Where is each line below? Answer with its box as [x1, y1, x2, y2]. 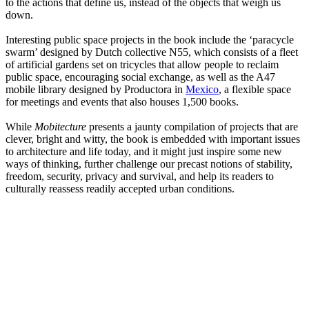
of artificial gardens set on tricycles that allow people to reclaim [6, 59, 279, 71]
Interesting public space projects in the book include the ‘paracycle [6, 34, 294, 46]
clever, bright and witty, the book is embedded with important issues [6, 133, 300, 146]
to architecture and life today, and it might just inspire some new [6, 146, 282, 158]
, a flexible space [219, 83, 291, 96]
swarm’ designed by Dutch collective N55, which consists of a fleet [6, 46, 298, 59]
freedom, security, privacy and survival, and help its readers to [6, 170, 274, 183]
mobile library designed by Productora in [6, 83, 186, 96]
